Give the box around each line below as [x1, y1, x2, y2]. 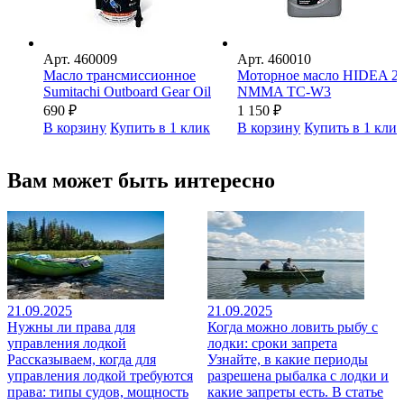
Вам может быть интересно [7, 169, 275, 193]
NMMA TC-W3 [237, 84, 332, 100]
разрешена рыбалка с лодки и [207, 368, 389, 384]
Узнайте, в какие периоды [207, 352, 368, 368]
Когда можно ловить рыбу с [207, 319, 378, 335]
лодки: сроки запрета [207, 335, 337, 352]
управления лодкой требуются [7, 368, 193, 384]
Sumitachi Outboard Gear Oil [43, 84, 211, 100]
